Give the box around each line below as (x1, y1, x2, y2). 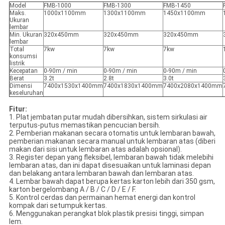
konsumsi (9, 53, 37, 60)
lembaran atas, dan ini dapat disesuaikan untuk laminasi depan (9, 161, 211, 170)
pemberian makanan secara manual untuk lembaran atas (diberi (9, 137, 215, 146)
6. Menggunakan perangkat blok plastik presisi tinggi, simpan (9, 209, 204, 218)
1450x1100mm (163, 10, 205, 17)
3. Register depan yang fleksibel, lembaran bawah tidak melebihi (9, 153, 213, 162)
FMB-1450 (163, 2, 191, 10)
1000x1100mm (43, 10, 86, 17)
